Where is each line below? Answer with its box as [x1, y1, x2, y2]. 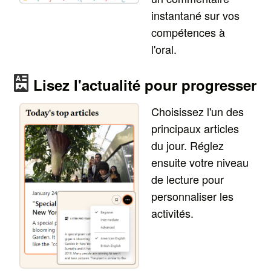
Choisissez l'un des [151, 103, 244, 119]
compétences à [151, 24, 226, 40]
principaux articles [151, 120, 240, 136]
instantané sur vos [151, 7, 240, 23]
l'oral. [151, 41, 177, 57]
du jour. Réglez [151, 137, 224, 153]
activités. [151, 204, 197, 221]
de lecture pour [151, 171, 224, 187]
